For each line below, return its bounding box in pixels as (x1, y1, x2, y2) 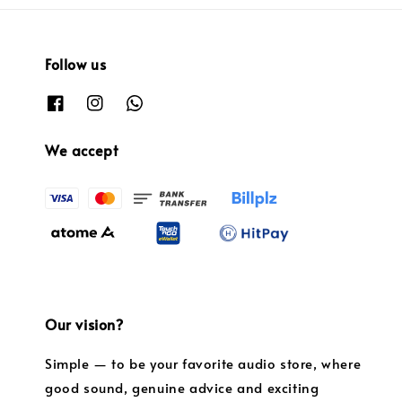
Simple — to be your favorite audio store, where (45, 353, 362, 372)
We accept (45, 140, 118, 161)
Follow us (45, 53, 107, 74)
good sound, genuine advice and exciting (45, 377, 319, 397)
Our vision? (45, 313, 124, 334)
